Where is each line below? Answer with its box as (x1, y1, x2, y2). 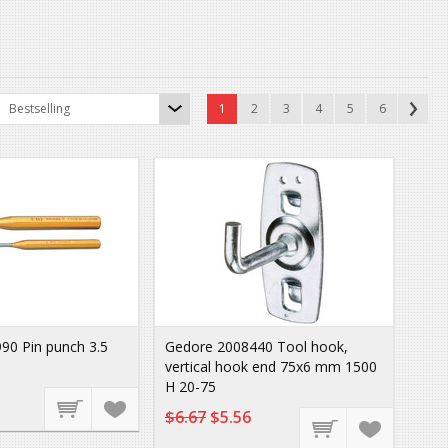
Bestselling (9, 100, 70, 117)
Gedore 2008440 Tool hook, (165, 337, 348, 356)
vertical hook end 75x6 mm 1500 (165, 357, 377, 376)
